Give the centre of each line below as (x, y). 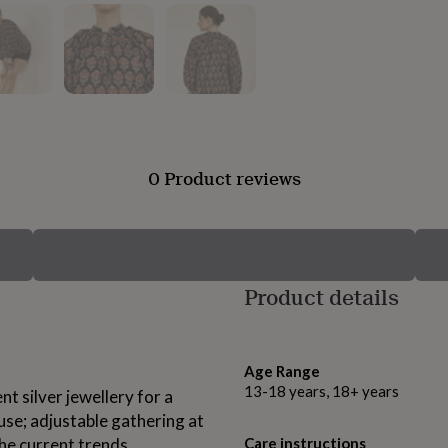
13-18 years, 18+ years (321, 391)
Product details (321, 297)
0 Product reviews (224, 178)
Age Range (282, 371)
